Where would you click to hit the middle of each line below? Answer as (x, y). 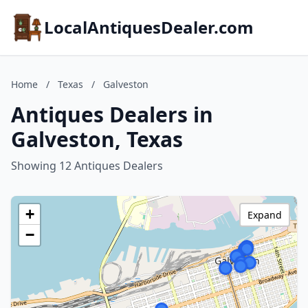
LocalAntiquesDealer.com (149, 27)
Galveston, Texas (97, 139)
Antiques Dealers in (112, 114)
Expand (265, 215)
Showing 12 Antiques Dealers (87, 166)
